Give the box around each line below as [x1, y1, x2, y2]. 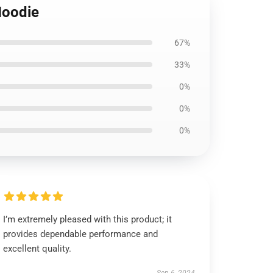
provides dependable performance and [3, 229, 158, 239]
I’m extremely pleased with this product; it [3, 214, 172, 225]
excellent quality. [3, 243, 72, 254]
